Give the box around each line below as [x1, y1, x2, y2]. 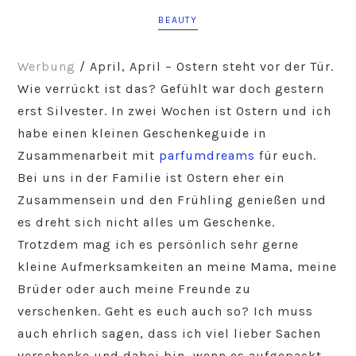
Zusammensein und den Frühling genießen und [17, 192, 327, 207]
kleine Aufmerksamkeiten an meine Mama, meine [17, 259, 338, 274]
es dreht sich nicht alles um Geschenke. [17, 215, 276, 230]
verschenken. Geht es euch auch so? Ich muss [17, 304, 314, 319]
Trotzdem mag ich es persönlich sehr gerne [17, 237, 300, 252]
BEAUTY [158, 14, 198, 25]
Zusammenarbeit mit [17, 148, 160, 163]
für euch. [255, 148, 317, 163]
